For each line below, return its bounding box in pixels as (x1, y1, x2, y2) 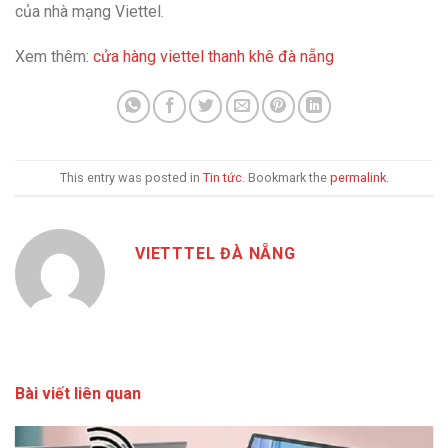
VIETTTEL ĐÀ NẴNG (135, 244, 296, 264)
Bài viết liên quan (15, 384, 141, 404)
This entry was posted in (59, 169, 203, 185)
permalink (329, 169, 386, 185)
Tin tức (202, 169, 242, 185)
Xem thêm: (15, 47, 93, 67)
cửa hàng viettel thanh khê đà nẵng (93, 47, 334, 67)
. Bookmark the (241, 169, 330, 185)
